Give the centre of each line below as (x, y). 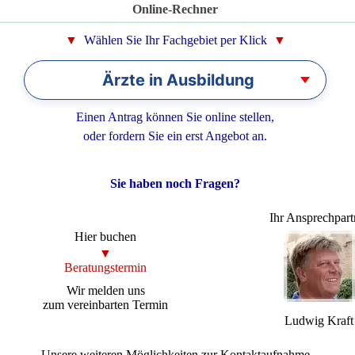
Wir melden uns (105, 290)
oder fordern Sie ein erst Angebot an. (175, 136)
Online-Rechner (175, 9)
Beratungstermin (106, 267)
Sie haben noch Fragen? (175, 184)
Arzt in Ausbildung (236, 116)
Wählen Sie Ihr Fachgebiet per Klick (175, 40)
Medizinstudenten (237, 218)
